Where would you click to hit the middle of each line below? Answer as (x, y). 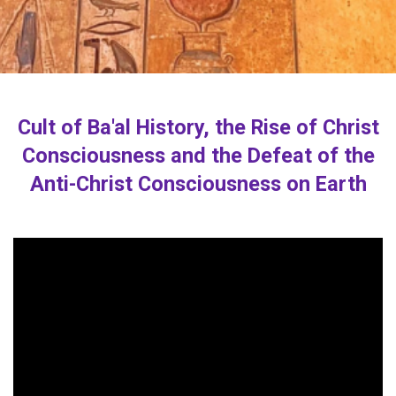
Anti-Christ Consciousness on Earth (198, 184)
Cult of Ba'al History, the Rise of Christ (198, 128)
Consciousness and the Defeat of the (198, 156)
